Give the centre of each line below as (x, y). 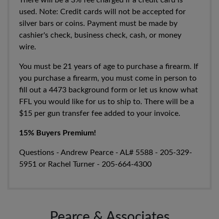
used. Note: (39, 12)
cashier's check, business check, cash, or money (100, 35)
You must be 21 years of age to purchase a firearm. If (109, 67)
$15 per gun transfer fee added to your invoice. (101, 114)
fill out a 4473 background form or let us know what (109, 90)
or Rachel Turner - (69, 164)
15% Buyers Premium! (58, 133)
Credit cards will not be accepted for (123, 12)
